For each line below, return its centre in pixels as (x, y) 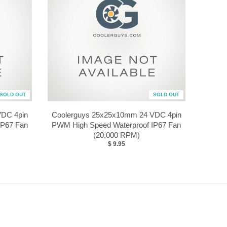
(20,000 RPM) (116, 135)
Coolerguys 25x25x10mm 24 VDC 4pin (116, 115)
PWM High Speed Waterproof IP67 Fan (117, 125)
